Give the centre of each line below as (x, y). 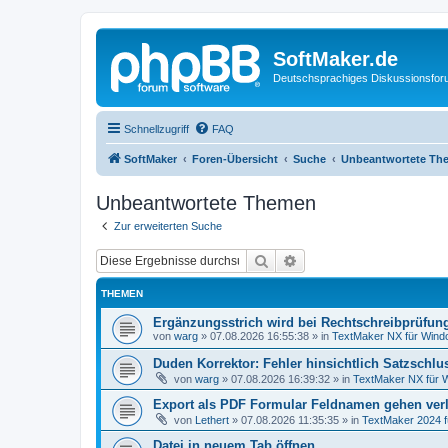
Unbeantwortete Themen (206, 202)
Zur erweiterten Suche (168, 225)
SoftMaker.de (335, 59)
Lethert (212, 420)
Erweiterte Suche (350, 260)
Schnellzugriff (156, 128)
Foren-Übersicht (235, 158)
